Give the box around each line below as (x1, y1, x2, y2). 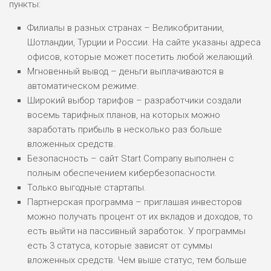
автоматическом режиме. (27, 80, 139, 92)
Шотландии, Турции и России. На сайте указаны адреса (27, 37, 261, 48)
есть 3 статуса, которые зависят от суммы (27, 240, 212, 252)
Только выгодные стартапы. (27, 182, 146, 194)
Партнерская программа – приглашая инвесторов (27, 197, 242, 208)
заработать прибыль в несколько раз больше (27, 124, 222, 135)
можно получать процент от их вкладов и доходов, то (27, 211, 253, 223)
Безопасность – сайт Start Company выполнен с (27, 153, 234, 165)
